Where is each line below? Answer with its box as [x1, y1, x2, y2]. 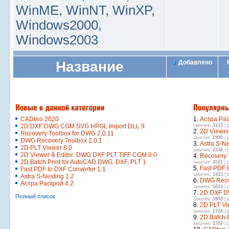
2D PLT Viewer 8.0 [20, 144, 72, 151]
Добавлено [178, 59, 212, 66]
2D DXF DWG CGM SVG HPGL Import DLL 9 [20, 123, 145, 130]
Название [56, 59, 124, 75]
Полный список [15, 193, 55, 199]
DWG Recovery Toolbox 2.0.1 [20, 137, 102, 144]
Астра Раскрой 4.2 [20, 180, 74, 187]
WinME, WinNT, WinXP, [16, 3, 155, 17]
